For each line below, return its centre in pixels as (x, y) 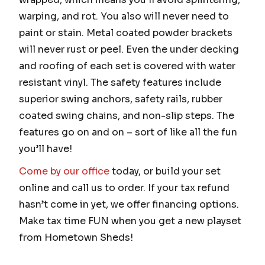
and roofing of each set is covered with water (127, 66)
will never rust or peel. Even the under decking (129, 49)
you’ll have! (46, 148)
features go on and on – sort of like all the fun (128, 132)
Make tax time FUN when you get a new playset (130, 221)
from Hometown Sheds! (76, 237)
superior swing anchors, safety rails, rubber (121, 99)
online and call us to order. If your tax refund (124, 188)
